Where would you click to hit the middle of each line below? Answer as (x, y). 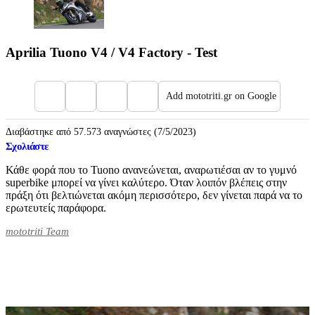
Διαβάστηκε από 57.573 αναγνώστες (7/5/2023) (101, 131)
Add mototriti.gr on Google (221, 96)
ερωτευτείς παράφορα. (56, 207)
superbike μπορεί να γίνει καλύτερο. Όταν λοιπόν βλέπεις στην (146, 182)
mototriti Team (37, 231)
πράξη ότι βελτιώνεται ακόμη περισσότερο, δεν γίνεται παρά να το (154, 195)
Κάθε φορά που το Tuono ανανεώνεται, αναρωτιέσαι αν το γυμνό (151, 169)
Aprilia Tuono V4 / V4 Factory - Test (111, 52)
